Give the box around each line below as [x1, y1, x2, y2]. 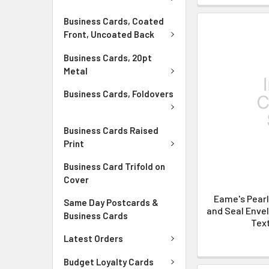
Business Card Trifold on [64, 161, 165, 172]
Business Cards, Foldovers [64, 88, 174, 100]
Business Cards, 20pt [64, 52, 152, 63]
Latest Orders [64, 233, 123, 244]
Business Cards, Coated [64, 16, 164, 27]
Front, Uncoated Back [64, 29, 154, 40]
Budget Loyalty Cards [64, 256, 154, 267]
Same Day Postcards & [64, 197, 159, 208]
